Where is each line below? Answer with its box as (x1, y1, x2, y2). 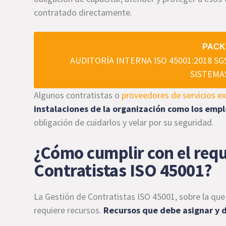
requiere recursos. (34, 204, 104, 216)
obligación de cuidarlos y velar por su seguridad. (34, 117, 214, 128)
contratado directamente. (34, 7, 133, 18)
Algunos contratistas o (34, 89, 122, 101)
